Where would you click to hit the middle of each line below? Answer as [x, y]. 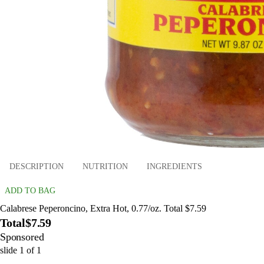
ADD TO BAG [30, 191]
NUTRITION [105, 166]
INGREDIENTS [174, 166]
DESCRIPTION [37, 166]
